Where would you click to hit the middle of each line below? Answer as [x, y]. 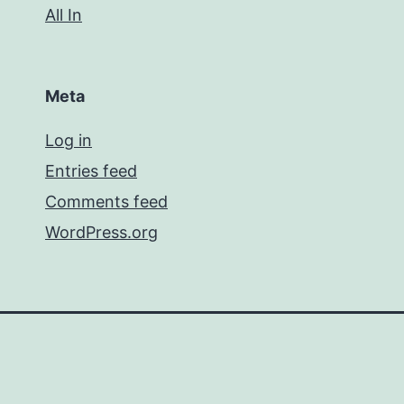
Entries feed [91, 171]
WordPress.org [101, 232]
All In [64, 15]
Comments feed [106, 202]
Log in [69, 140]
